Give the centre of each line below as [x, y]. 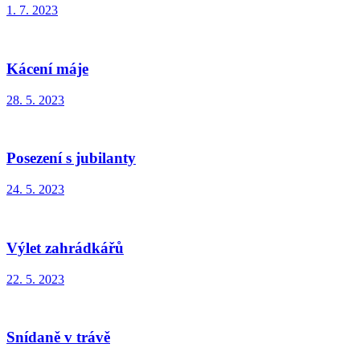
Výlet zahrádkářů [65, 247]
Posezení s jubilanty [71, 158]
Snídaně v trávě [58, 337]
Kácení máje [47, 68]
